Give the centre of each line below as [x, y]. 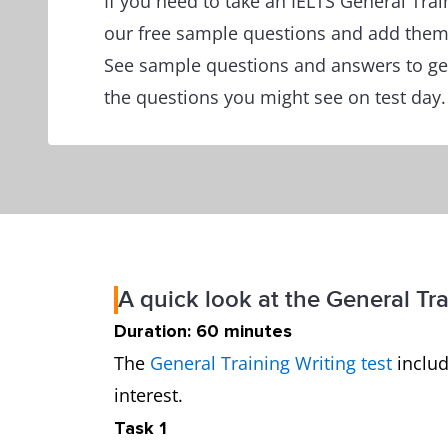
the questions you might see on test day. [275, 97]
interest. [153, 395]
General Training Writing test [271, 363]
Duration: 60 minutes [208, 331]
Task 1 [145, 428]
